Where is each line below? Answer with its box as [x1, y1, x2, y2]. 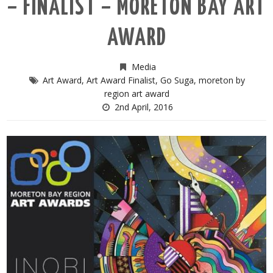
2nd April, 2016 [114, 101, 173, 113]
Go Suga [160, 74, 194, 86]
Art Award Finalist [86, 74, 155, 86]
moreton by [198, 74, 245, 86]
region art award [104, 88, 169, 99]
